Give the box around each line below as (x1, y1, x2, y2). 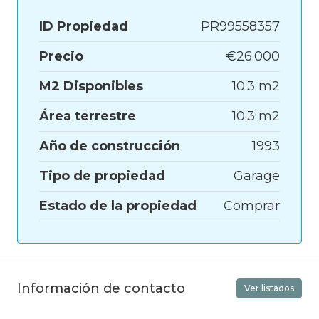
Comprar (224, 198, 280, 214)
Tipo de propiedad (39, 168, 165, 184)
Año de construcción (39, 138, 180, 155)
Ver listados (244, 283, 294, 294)
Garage (234, 168, 280, 184)
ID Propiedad (39, 19, 128, 35)
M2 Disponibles (39, 78, 143, 95)
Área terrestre (39, 108, 136, 125)
